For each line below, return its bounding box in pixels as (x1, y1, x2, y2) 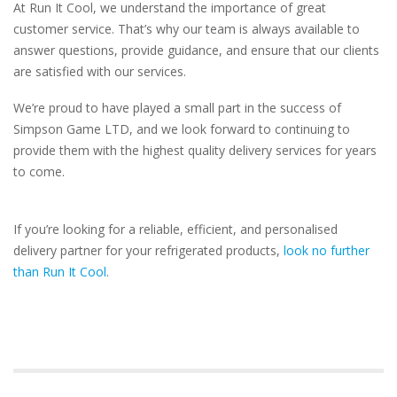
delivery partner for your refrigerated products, (13, 242, 284, 259)
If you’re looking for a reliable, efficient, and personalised (13, 221, 338, 237)
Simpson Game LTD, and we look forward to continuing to (13, 121, 350, 137)
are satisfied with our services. (13, 63, 186, 80)
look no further (284, 242, 370, 259)
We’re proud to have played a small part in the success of (13, 99, 341, 116)
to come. (13, 163, 65, 180)
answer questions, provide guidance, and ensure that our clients (13, 42, 379, 58)
